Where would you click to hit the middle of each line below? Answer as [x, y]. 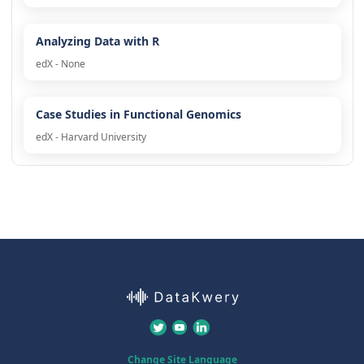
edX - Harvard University [91, 137]
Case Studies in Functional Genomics [138, 115]
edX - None [60, 64]
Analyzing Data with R [97, 41]
